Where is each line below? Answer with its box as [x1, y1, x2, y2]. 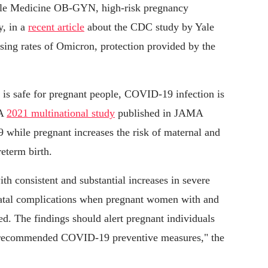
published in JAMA [115, 107, 203, 120]
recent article [28, 21, 84, 33]
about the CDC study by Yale [84, 21, 214, 33]
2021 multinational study [7, 107, 115, 120]
